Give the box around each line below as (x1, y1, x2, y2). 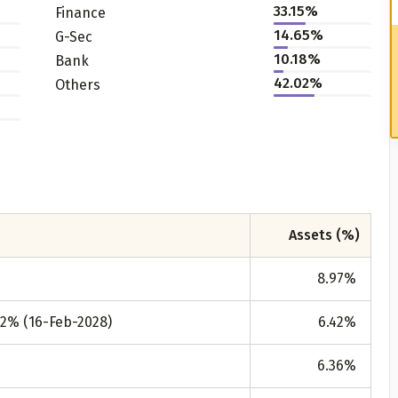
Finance (54, 4, 106, 21)
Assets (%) (289, 227, 360, 243)
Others (54, 76, 100, 93)
